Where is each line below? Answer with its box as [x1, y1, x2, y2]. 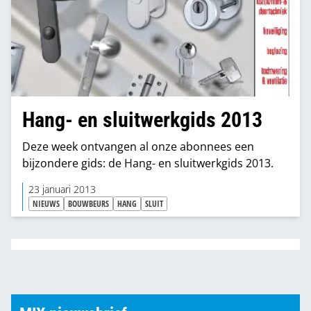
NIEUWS [33, 197, 60, 210]
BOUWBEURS [68, 197, 109, 210]
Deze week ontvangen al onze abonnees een [22, 138, 254, 154]
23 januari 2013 [28, 183, 96, 196]
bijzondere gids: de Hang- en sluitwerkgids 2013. [22, 155, 274, 171]
